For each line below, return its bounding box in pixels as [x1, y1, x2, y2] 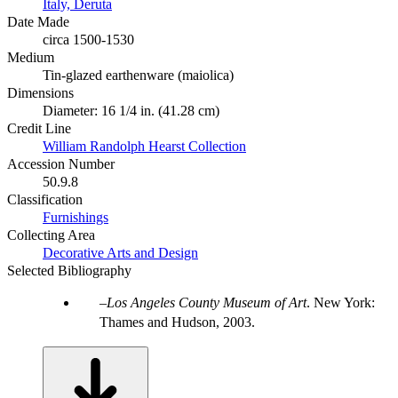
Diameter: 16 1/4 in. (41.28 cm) [43, 102, 219, 118]
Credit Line [7, 120, 71, 136]
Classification [7, 191, 83, 207]
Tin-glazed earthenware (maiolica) [43, 67, 234, 83]
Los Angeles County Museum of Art [107, 294, 306, 310]
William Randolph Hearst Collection [43, 138, 246, 154]
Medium [7, 49, 54, 65]
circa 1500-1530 [43, 31, 134, 47]
